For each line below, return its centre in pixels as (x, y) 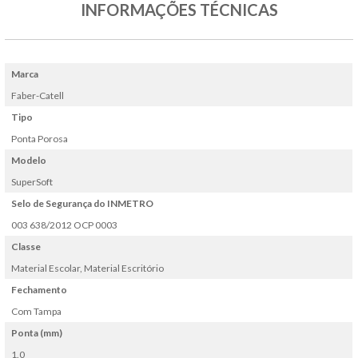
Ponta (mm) (37, 332)
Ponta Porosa (40, 138)
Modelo (29, 160)
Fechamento (40, 289)
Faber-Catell (38, 95)
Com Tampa (37, 311)
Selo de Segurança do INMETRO (83, 203)
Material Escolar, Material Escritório (88, 268)
